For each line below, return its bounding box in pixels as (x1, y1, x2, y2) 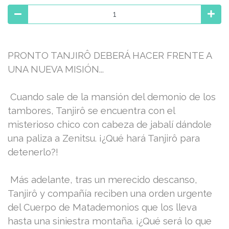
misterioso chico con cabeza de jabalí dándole (8, 119, 212, 130)
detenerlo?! (8, 146, 58, 157)
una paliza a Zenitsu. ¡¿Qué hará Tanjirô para (8, 132, 200, 144)
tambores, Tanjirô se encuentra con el (8, 105, 175, 116)
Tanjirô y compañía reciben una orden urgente (8, 188, 212, 199)
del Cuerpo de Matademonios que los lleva (8, 201, 197, 213)
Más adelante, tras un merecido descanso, (8, 174, 197, 185)
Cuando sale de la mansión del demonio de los (8, 91, 216, 102)
